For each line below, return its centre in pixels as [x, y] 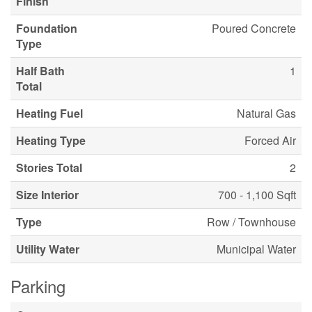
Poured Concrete [254, 28]
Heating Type [51, 140]
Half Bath [40, 70]
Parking [38, 286]
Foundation [47, 28]
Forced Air [270, 140]
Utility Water [48, 249]
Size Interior [47, 194]
